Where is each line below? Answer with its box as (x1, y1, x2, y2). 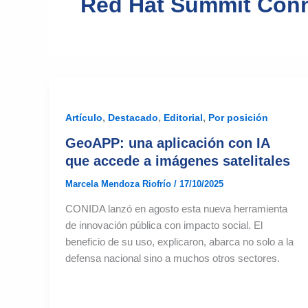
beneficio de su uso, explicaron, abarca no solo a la (65, 236, 294, 248)
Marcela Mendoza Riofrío (65, 178, 174, 189)
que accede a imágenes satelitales (65, 153, 290, 168)
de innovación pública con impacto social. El (65, 219, 263, 232)
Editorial (163, 111, 203, 123)
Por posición (208, 111, 268, 123)
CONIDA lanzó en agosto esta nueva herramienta (65, 203, 287, 215)
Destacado (107, 111, 158, 123)
